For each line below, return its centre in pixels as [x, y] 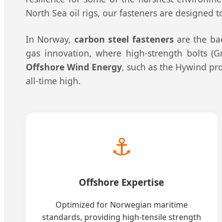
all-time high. [53, 81]
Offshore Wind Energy [74, 67]
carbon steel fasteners [124, 39]
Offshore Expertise [122, 182]
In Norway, [50, 39]
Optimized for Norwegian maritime [121, 204]
